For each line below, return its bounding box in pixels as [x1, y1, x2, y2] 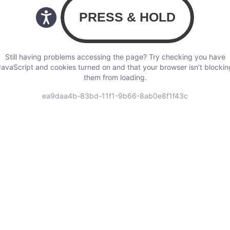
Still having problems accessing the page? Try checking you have [5, 52, 225, 62]
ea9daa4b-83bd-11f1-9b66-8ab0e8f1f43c [42, 91, 188, 101]
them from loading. [83, 73, 147, 82]
